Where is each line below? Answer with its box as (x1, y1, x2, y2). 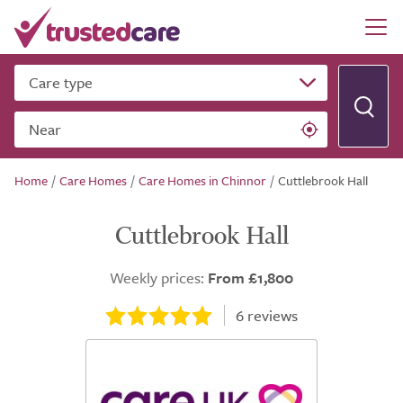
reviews (244, 304, 298, 327)
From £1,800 (208, 266, 293, 289)
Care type (29, 71, 93, 94)
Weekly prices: (110, 266, 208, 289)
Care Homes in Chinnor (139, 171, 266, 190)
